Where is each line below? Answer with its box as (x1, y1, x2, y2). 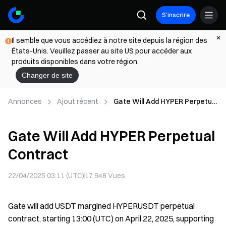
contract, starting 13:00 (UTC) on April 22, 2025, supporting (8, 213, 214, 223)
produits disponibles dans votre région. (12, 57, 139, 66)
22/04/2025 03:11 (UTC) (8, 171, 84, 180)
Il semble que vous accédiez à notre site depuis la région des (12, 36, 207, 45)
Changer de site (22, 71, 73, 79)
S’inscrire (162, 11, 190, 19)
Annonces (8, 97, 42, 106)
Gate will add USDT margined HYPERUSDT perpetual (8, 201, 195, 211)
